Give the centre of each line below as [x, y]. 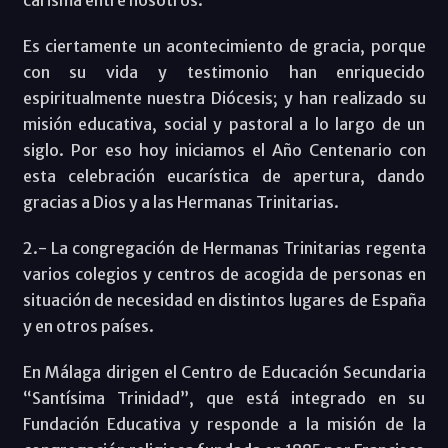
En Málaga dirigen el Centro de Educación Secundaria [224, 372]
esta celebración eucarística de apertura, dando [224, 176]
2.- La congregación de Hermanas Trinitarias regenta [224, 248]
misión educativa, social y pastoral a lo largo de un [224, 124]
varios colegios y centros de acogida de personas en [224, 274]
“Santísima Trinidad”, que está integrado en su [224, 398]
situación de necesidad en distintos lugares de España [224, 300]
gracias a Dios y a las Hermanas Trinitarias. [180, 202]
